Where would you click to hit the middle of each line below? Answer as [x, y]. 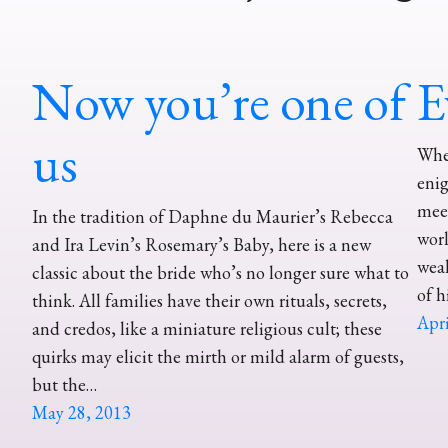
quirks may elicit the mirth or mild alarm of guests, [218, 356]
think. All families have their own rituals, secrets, [209, 300]
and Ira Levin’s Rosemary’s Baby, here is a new [201, 244]
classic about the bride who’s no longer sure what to [220, 272]
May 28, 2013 [81, 412]
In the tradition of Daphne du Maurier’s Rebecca [212, 216]
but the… [64, 384]
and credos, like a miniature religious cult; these [207, 328]
